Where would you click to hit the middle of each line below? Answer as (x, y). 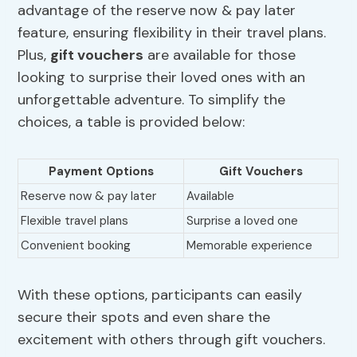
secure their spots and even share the (144, 318)
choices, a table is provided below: (131, 122)
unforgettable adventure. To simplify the (152, 100)
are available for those (220, 55)
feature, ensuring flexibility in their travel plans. (172, 33)
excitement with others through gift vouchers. (172, 340)
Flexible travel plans (75, 221)
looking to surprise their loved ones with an (162, 78)
